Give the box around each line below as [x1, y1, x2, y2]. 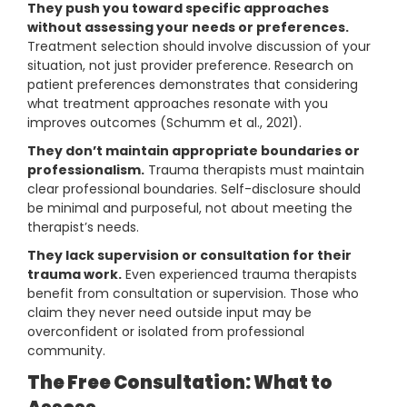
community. [27, 342, 105, 361]
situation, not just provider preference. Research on [27, 56, 353, 75]
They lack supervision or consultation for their [27, 246, 352, 265]
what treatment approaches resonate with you [27, 94, 328, 114]
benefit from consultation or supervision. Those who [27, 284, 359, 303]
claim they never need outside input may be [27, 303, 312, 323]
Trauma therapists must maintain [144, 161, 364, 180]
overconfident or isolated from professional [27, 323, 304, 342]
